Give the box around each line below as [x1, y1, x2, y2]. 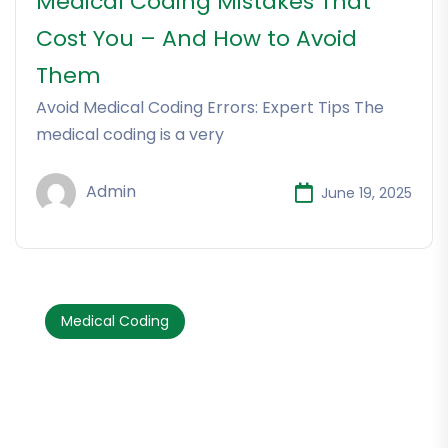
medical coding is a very [36, 123, 224, 147]
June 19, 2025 [321, 182, 412, 203]
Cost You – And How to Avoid [36, 23, 357, 55]
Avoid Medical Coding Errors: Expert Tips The [36, 96, 384, 120]
